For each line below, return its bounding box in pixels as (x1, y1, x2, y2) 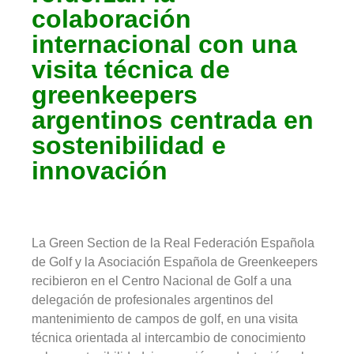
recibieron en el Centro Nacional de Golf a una (32, 274, 292, 288)
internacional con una (32, 30, 297, 58)
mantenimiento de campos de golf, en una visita (32, 312, 298, 326)
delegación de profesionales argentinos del (32, 293, 273, 307)
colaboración (32, 5, 191, 33)
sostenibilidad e (32, 131, 226, 160)
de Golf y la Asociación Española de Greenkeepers (32, 255, 318, 269)
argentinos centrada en (32, 106, 314, 134)
